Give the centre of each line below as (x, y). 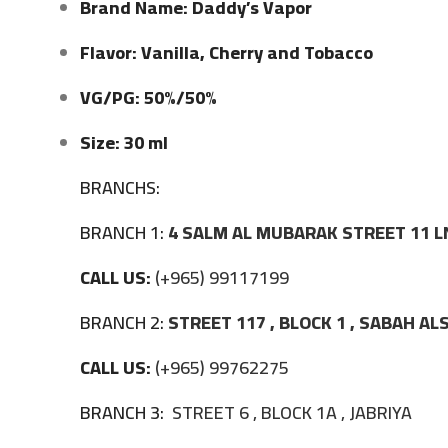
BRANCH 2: (122, 322)
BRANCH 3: (124, 412)
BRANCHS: (120, 187)
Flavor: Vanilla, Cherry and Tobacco (226, 52)
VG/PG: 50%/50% (148, 97)
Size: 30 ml (124, 142)
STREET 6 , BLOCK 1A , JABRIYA (290, 412)
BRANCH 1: (122, 232)
